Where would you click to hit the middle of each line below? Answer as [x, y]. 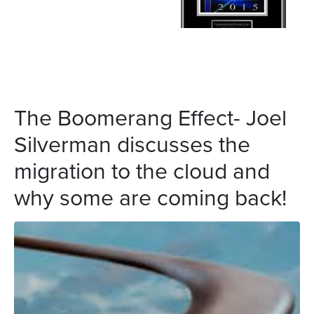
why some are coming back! [150, 197]
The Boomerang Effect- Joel [150, 117]
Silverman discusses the [132, 144]
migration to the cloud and [142, 170]
